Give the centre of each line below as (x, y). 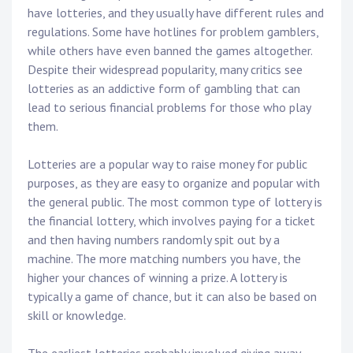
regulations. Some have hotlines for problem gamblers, (173, 32)
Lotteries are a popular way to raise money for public (167, 164)
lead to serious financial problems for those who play (169, 108)
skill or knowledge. (77, 316)
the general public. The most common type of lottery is (175, 202)
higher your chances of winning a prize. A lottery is (158, 278)
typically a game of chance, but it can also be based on (172, 297)
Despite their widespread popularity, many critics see (165, 70)
